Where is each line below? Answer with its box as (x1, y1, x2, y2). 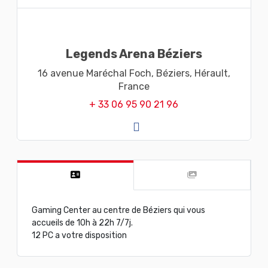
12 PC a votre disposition (31, 230, 127, 240)
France (118, 80, 150, 92)
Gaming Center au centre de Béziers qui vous (31, 205, 205, 215)
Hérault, (194, 67, 230, 79)
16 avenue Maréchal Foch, (37, 67, 154, 79)
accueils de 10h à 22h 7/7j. (31, 217, 133, 228)
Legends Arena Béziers (65, 46, 202, 61)
